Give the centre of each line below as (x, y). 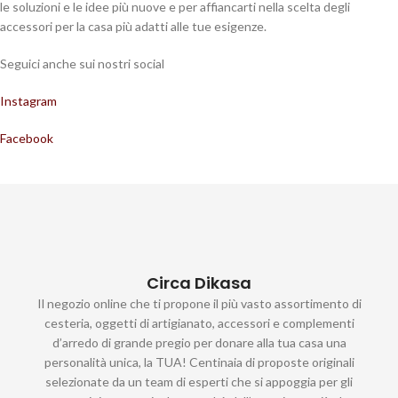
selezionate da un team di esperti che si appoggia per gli (199, 382)
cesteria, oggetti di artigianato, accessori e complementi (199, 323)
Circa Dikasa (199, 283)
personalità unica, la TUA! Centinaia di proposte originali (199, 362)
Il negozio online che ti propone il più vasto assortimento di (199, 304)
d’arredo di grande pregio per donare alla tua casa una (199, 343)
